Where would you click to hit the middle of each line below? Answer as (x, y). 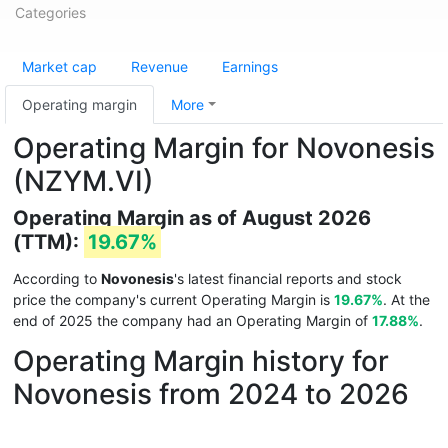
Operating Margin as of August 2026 (192, 218)
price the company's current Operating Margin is (173, 299)
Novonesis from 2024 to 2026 (211, 394)
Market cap (59, 66)
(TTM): (48, 242)
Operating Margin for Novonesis (224, 148)
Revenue (159, 66)
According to (57, 278)
